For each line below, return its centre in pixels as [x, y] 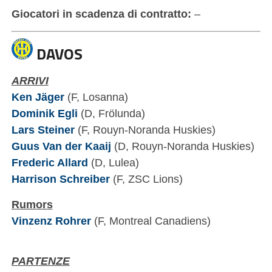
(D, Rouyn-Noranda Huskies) [182, 146]
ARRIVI [30, 80]
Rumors [32, 204]
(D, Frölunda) [111, 113]
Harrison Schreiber [60, 178]
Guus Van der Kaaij [61, 146]
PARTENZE [40, 260]
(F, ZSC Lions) [146, 178]
